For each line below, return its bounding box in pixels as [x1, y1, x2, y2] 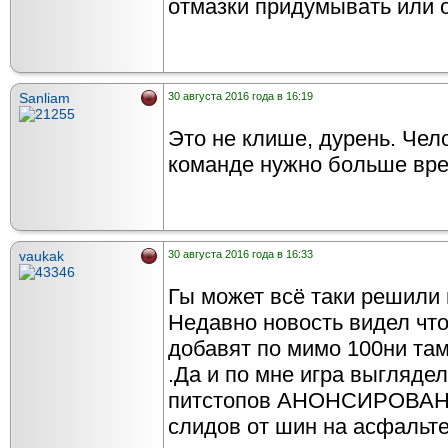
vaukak [19, 248, 64, 265]
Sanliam [19, 90, 70, 107]
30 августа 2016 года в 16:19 [168, 90, 313, 103]
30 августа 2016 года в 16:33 [168, 248, 313, 261]
